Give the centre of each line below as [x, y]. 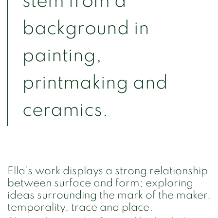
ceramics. [65, 110]
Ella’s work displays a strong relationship [108, 171]
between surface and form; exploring [100, 183]
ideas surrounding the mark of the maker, [109, 195]
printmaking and [95, 83]
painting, [62, 55]
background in [86, 28]
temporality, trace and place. [80, 208]
